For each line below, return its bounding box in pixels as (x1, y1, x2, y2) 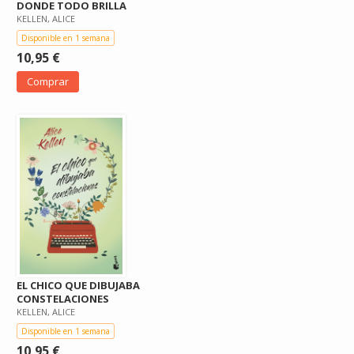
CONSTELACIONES (17, 292, 109, 307)
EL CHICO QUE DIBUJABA (17, 278, 140, 293)
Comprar (27, 74, 69, 89)
